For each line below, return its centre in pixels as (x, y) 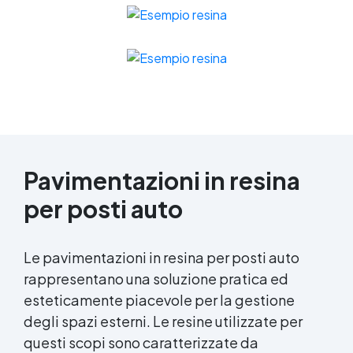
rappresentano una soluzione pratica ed (156, 278)
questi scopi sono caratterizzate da (141, 342)
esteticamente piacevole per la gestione (159, 299)
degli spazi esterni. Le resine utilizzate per (163, 321)
